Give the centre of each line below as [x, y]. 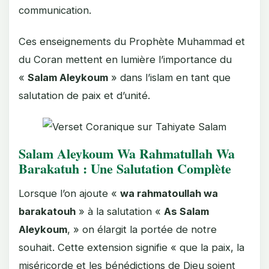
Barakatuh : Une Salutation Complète [125, 168]
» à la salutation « [120, 211]
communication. [55, 10]
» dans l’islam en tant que [169, 77]
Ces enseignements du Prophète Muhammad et [132, 41]
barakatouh [47, 211]
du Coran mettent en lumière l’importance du [125, 59]
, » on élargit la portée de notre [142, 229]
